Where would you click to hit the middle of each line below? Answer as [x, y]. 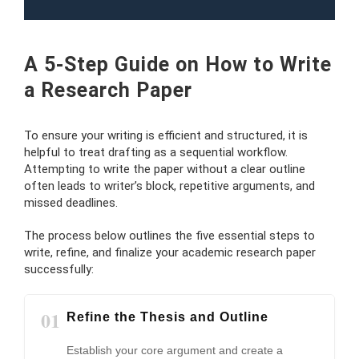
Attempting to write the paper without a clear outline [165, 169]
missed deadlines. [71, 202]
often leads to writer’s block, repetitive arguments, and [169, 186]
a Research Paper [108, 90]
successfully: [59, 269]
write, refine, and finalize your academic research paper [170, 252]
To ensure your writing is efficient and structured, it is [166, 135]
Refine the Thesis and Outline [167, 317]
